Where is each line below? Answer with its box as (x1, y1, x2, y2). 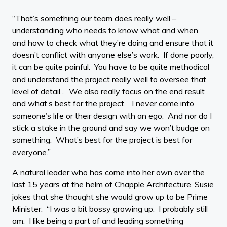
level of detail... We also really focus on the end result (12, 86, 205, 96)
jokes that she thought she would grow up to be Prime (12, 191, 208, 202)
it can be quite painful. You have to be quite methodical (12, 61, 209, 72)
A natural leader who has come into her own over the (12, 167, 205, 177)
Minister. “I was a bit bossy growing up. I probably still (12, 203, 208, 214)
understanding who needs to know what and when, (12, 25, 200, 35)
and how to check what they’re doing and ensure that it (12, 37, 213, 48)
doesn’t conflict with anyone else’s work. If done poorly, (12, 49, 214, 60)
